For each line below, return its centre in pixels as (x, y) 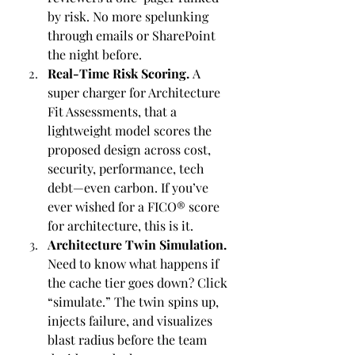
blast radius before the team (129, 340)
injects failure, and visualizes (132, 321)
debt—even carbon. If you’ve (130, 187)
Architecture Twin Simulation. (139, 244)
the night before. (95, 54)
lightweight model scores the (131, 130)
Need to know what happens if (135, 263)
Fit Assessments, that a (114, 111)
